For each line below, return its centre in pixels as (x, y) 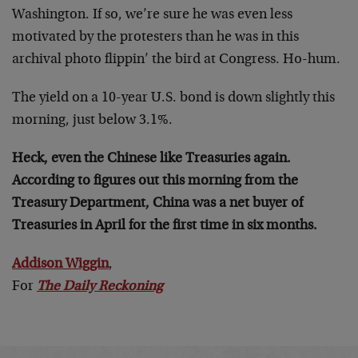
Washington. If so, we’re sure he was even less (152, 16)
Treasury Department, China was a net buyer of (157, 204)
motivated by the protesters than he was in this (155, 38)
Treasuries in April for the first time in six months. (165, 227)
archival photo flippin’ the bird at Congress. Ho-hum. (176, 60)
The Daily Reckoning (100, 287)
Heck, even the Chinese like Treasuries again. (151, 159)
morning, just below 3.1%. (92, 121)
